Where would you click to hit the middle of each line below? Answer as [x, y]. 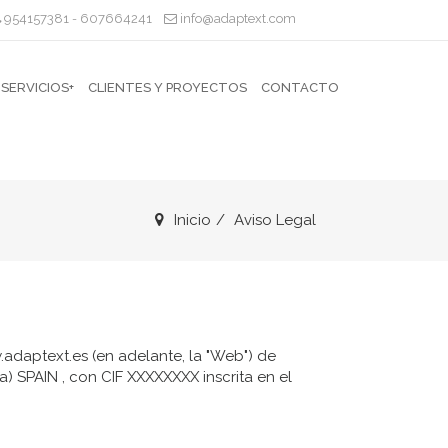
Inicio [192, 220]
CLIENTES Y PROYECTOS [167, 87]
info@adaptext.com [236, 18]
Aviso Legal [275, 220]
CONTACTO [300, 87]
